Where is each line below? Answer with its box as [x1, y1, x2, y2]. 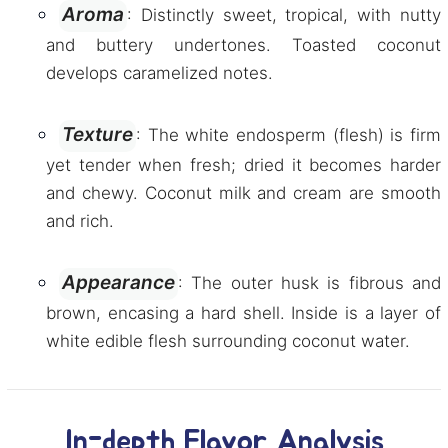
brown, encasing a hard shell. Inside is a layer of [46, 303, 441, 323]
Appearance [62, 271, 175, 294]
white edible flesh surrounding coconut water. [46, 331, 410, 351]
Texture [62, 123, 133, 146]
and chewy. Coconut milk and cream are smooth [46, 183, 441, 203]
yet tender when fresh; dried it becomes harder [46, 155, 441, 175]
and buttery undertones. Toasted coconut [46, 35, 441, 55]
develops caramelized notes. [46, 63, 273, 83]
